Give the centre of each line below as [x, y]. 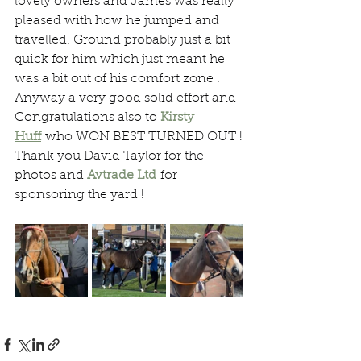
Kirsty [179, 118]
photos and [51, 176]
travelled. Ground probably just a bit [124, 40]
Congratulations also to [87, 118]
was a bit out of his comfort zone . [117, 79]
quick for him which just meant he [121, 60]
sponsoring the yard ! [79, 195]
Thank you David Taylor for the [111, 156]
